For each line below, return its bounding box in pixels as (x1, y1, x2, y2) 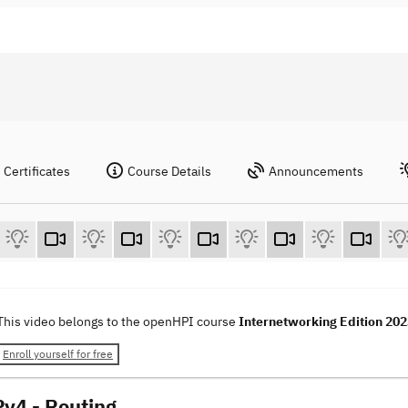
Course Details (127, 163, 211, 179)
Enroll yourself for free (3, 347, 113, 362)
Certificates (4, 163, 70, 179)
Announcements (269, 163, 363, 179)
